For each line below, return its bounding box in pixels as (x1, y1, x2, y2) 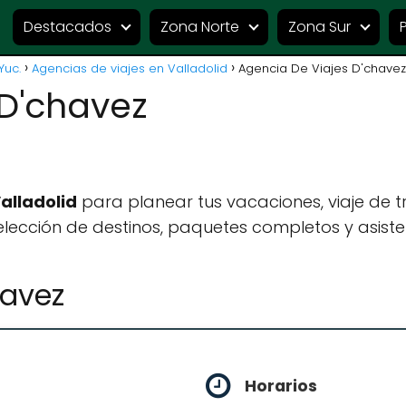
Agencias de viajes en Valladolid (32, 60, 227, 77)
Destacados (24, 16, 111, 37)
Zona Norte (160, 16, 239, 37)
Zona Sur (288, 16, 351, 37)
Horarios (245, 375, 317, 398)
